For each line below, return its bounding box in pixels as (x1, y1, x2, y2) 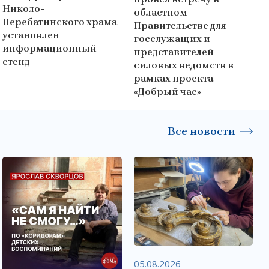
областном (133, 6, 187, 18)
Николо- (2, 3, 45, 15)
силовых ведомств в (133, 59, 234, 71)
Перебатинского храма (2, 16, 118, 28)
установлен (2, 29, 60, 41)
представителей (133, 46, 214, 58)
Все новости (168, 124, 235, 138)
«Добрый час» (133, 85, 201, 97)
